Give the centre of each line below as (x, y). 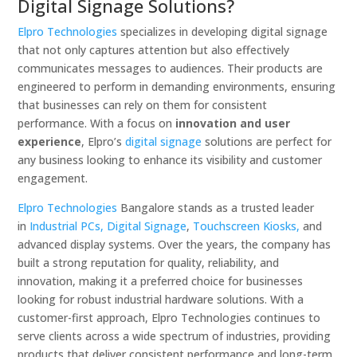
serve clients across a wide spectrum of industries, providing (175, 336)
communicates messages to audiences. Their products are (171, 69)
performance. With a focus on (97, 124)
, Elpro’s (104, 142)
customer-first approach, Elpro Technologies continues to (169, 318)
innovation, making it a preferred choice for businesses (161, 281)
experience (50, 142)
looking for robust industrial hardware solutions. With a (161, 300)
